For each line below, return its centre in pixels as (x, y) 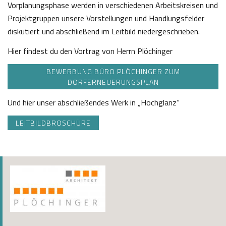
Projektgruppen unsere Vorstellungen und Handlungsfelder (106, 18)
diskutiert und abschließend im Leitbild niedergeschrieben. (104, 32)
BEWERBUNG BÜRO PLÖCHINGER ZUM (113, 72)
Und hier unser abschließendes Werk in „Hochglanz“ (94, 103)
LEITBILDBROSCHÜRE (53, 123)
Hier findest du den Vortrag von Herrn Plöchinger (90, 51)
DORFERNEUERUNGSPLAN (113, 82)
